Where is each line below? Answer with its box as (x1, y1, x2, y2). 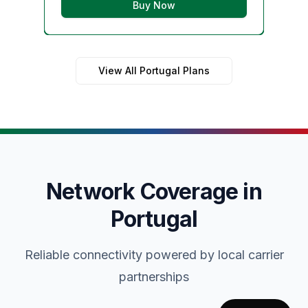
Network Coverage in (46, 177, 262, 205)
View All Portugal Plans (98, 64, 210, 76)
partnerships (119, 269, 189, 284)
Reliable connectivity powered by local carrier (24, 247, 284, 262)
